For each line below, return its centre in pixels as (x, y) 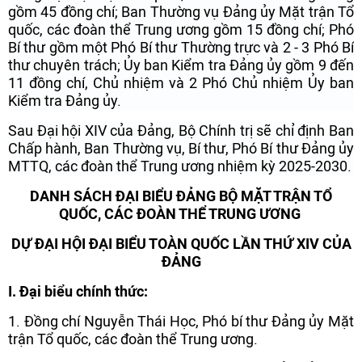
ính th (109, 291)
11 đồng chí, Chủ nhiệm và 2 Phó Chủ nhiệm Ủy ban (181, 83)
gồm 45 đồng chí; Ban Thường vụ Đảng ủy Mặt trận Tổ (181, 12)
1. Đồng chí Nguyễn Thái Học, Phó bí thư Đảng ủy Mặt (181, 321)
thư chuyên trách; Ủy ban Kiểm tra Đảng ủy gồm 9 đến (181, 65)
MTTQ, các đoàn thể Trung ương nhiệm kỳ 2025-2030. (180, 166)
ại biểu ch (60, 291)
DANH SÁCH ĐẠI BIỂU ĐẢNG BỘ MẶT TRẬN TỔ (181, 196)
